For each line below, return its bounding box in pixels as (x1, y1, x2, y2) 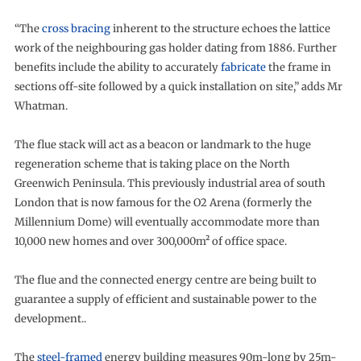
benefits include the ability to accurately (14, 60, 221, 75)
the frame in (265, 60, 331, 75)
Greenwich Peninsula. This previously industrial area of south (14, 176, 326, 191)
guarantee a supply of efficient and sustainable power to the (14, 293, 317, 307)
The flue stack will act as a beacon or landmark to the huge (14, 138, 311, 152)
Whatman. (14, 99, 68, 114)
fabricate (220, 60, 266, 75)
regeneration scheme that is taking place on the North (14, 157, 290, 172)
